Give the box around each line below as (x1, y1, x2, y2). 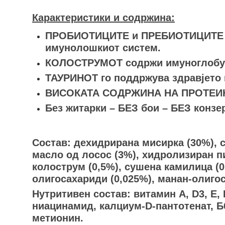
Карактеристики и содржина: (32, 12, 175, 23)
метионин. (32, 212, 83, 223)
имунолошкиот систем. (45, 42, 161, 53)
